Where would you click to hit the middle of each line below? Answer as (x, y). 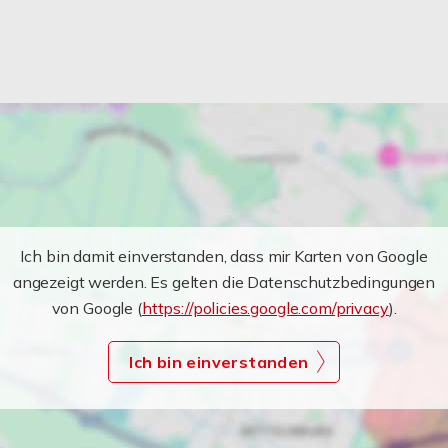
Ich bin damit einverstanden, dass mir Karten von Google (224, 256)
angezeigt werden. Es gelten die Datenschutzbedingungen (224, 282)
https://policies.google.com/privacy (265, 308)
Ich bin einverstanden (219, 362)
